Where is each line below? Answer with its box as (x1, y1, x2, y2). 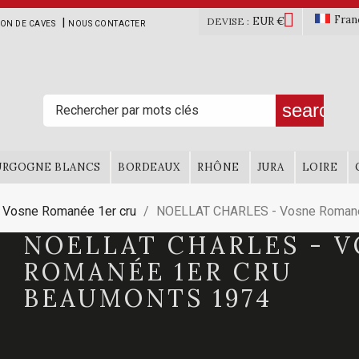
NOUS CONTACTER (68, 19, 145, 28)
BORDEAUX (118, 160, 180, 174)
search (282, 99, 340, 121)
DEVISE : (207, 15, 249, 27)
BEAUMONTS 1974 (23, 283, 272, 313)
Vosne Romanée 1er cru (2, 204, 136, 219)
